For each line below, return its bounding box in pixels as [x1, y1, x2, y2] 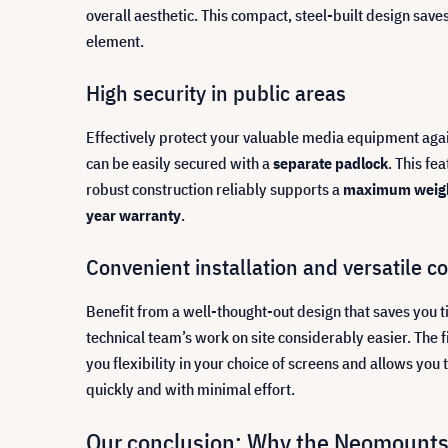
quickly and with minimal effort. [86, 379, 295, 399]
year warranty [86, 205, 181, 225]
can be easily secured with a [86, 153, 273, 173]
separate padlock [273, 153, 388, 173]
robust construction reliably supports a [86, 179, 343, 199]
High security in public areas [86, 78, 346, 107]
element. [86, 31, 144, 51]
